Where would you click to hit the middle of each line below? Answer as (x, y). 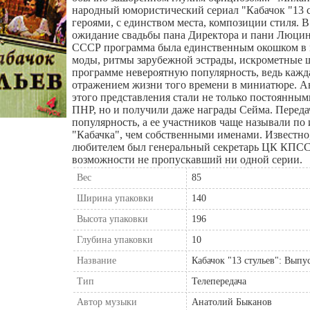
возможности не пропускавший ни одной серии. (187, 159)
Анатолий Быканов (232, 302)
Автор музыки (107, 302)
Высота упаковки (112, 219)
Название (97, 260)
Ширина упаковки (115, 198)
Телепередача (219, 281)
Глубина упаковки (115, 239)
